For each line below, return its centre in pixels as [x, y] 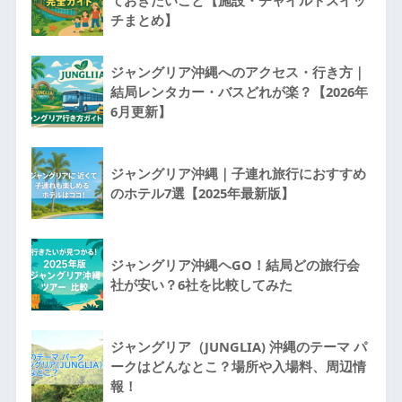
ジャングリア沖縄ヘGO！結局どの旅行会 [235, 264]
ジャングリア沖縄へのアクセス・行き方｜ [238, 71]
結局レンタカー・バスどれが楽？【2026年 [239, 91]
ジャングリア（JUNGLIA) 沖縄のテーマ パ [238, 346]
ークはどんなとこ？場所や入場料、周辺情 [238, 366]
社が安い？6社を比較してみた [201, 284]
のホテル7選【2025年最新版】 [202, 192]
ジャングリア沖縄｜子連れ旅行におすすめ [238, 173]
